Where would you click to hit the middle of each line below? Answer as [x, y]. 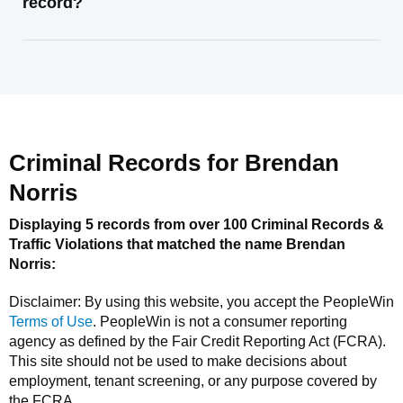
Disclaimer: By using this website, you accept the [166, 302]
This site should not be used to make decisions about [178, 361]
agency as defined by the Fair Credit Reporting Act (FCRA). [197, 341]
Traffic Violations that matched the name [148, 244]
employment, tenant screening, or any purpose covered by [193, 381]
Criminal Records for [127, 163]
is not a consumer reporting [259, 322]
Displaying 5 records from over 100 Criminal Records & [197, 224]
